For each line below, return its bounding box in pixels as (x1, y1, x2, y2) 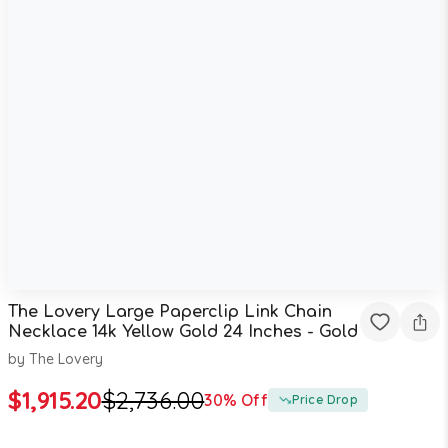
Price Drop (291, 392, 358, 407)
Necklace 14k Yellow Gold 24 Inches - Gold (8, 322, 358, 341)
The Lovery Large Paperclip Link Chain (8, 302, 332, 321)
